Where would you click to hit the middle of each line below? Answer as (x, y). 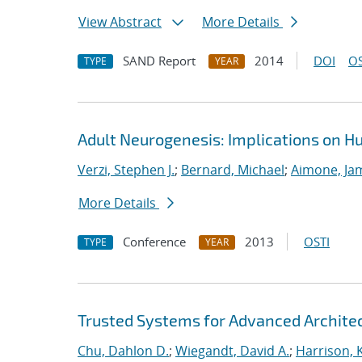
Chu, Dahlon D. (123, 351)
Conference (154, 242)
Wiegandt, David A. (232, 351)
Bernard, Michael (233, 170)
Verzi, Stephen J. (126, 170)
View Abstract (120, 22)
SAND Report (159, 61)
